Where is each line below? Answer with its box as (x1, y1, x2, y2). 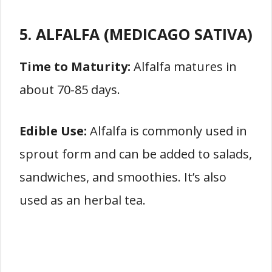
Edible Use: (19, 123, 87, 139)
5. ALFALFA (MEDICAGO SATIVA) (19, 24, 253, 44)
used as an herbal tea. (19, 192, 146, 208)
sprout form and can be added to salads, (19, 146, 252, 162)
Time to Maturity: (19, 58, 131, 75)
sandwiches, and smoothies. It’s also (19, 169, 226, 185)
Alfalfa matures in (131, 58, 237, 75)
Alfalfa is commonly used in (87, 123, 247, 139)
